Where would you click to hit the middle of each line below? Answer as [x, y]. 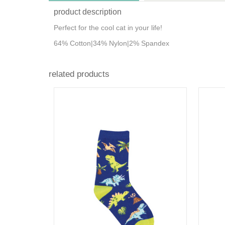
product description [88, 12]
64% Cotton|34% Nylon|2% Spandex [114, 43]
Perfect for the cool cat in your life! [108, 28]
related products [79, 74]
